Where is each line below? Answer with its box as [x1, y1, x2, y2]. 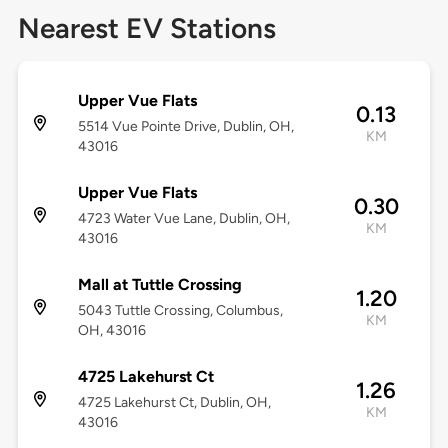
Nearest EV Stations [17, 11, 276, 46]
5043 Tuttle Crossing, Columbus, [77, 302, 283, 320]
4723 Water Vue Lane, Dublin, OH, [77, 210, 290, 228]
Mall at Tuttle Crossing [77, 275, 242, 295]
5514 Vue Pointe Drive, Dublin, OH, [77, 118, 294, 136]
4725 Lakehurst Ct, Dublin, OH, [77, 394, 271, 412]
